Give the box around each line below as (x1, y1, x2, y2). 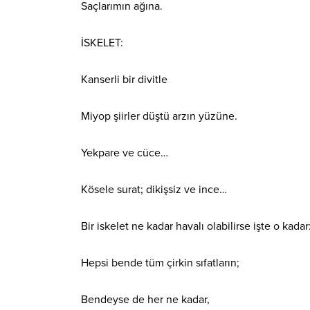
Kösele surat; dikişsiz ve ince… (81, 183, 227, 197)
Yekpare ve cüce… (81, 146, 168, 161)
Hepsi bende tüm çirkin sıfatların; (81, 256, 239, 271)
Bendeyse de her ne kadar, (81, 293, 210, 307)
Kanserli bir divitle (81, 73, 167, 87)
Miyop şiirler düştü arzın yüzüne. (81, 109, 237, 124)
